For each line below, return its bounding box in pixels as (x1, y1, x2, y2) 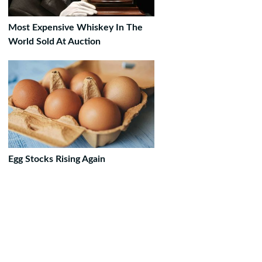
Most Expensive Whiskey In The (8, 23, 143, 32)
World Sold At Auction (8, 37, 101, 46)
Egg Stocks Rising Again (8, 154, 105, 164)
